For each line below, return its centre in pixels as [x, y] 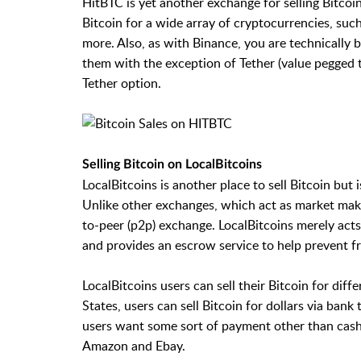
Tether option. [122, 83]
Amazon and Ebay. [134, 345]
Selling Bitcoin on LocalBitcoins [172, 164]
